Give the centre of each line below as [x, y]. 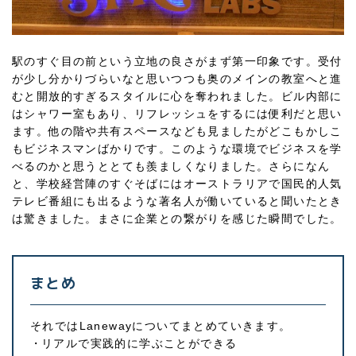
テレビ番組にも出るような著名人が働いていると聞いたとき [177, 201]
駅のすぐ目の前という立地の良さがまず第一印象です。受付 [177, 62]
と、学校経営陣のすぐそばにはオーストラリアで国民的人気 [177, 184]
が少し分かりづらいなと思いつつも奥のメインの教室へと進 [177, 79]
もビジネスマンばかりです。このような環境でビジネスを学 [177, 149]
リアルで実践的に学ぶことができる [139, 343]
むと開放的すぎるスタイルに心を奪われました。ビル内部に [177, 97]
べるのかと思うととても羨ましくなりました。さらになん [171, 166]
